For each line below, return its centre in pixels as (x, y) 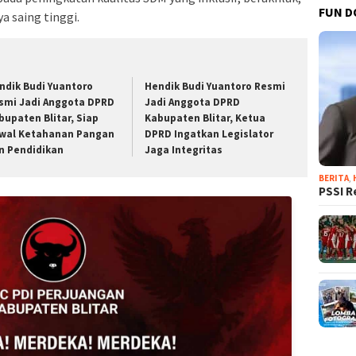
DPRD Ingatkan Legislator (209, 133)
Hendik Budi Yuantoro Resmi (215, 86)
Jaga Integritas (184, 149)
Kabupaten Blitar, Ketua (205, 118)
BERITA (334, 178)
